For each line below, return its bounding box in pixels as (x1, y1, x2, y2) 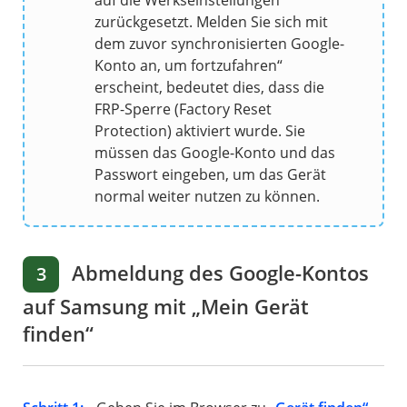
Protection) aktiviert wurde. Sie (94, 121, 305, 142)
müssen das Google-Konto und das (94, 143, 335, 164)
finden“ (23, 320, 94, 348)
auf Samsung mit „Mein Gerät (23, 293, 309, 321)
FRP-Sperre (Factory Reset (94, 99, 272, 120)
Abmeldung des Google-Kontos (66, 259, 369, 287)
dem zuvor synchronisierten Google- (94, 34, 344, 55)
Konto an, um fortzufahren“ (94, 55, 283, 76)
